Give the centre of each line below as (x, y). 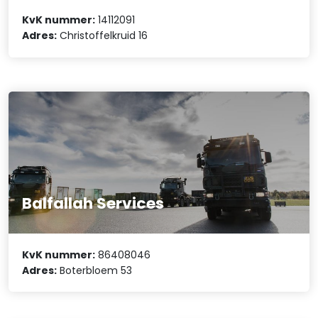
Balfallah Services (93, 204)
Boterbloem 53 (95, 270)
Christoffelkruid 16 (103, 36)
